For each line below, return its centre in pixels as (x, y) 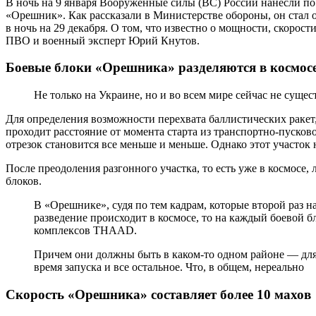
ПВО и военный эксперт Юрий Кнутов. (103, 40)
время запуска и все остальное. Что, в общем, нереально (169, 267)
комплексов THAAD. (85, 231)
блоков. (24, 181)
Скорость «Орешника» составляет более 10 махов (158, 294)
